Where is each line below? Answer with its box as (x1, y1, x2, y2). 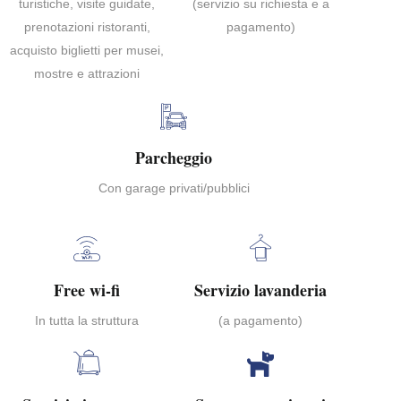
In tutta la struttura (35, 312, 139, 328)
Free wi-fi (54, 277, 120, 302)
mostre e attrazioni (34, 65, 140, 81)
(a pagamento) (218, 312, 303, 328)
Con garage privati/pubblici (98, 180, 250, 195)
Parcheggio (135, 145, 212, 169)
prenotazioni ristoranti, (23, 19, 150, 34)
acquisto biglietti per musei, (10, 42, 164, 57)
